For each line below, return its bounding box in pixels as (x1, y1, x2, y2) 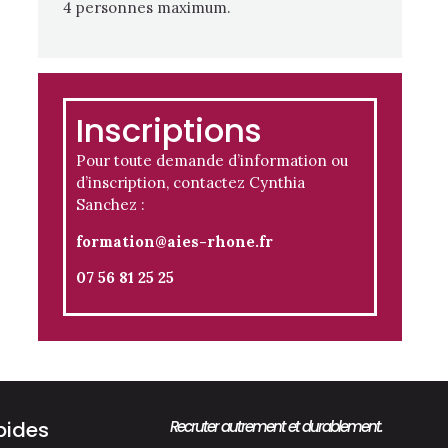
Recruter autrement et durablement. (170, 416, 382, 438)
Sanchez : (75, 195, 145, 215)
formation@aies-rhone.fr (75, 231, 273, 251)
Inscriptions (75, 108, 262, 154)
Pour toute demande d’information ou (75, 151, 348, 171)
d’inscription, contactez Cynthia (75, 173, 305, 193)
